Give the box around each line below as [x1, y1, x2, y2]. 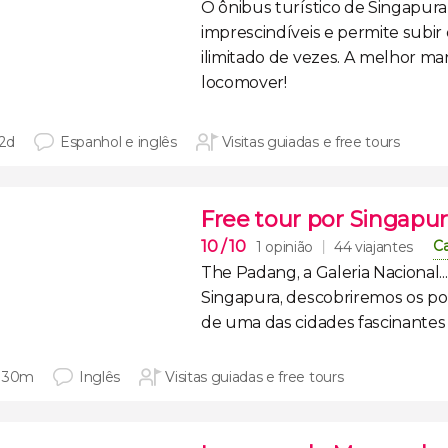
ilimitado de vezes [201, 48, 338, 67]
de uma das [201, 313, 296, 332]
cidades [295, 313, 355, 332]
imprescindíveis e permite [201, 23, 403, 42]
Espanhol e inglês [60, 133, 177, 151]
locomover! [201, 73, 287, 92]
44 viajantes [333, 238, 414, 256]
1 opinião [255, 237, 313, 256]
